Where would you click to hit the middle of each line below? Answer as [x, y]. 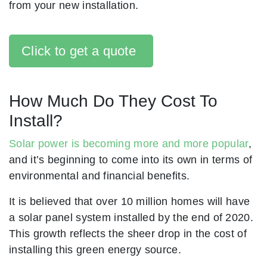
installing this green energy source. [95, 250]
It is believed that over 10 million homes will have [130, 201]
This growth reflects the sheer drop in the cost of [128, 234]
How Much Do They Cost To [113, 101]
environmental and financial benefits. [100, 176]
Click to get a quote [79, 51]
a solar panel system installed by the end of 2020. [131, 218]
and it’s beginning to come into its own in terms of [131, 160]
